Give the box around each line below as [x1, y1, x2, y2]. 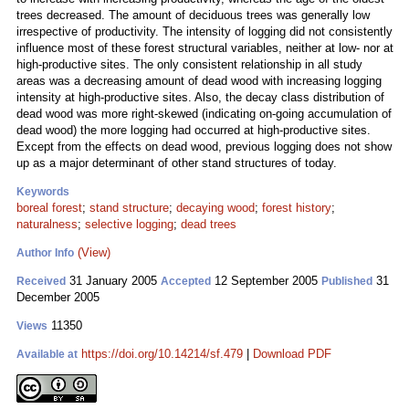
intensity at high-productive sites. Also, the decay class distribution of [16, 90, 384, 104]
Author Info [16, 246, 74, 259]
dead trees [181, 217, 236, 231]
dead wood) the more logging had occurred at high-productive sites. [16, 123, 371, 137]
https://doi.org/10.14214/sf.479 [81, 347, 243, 361]
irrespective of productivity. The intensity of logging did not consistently [16, 25, 393, 38]
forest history [262, 201, 331, 215]
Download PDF [253, 347, 331, 361]
